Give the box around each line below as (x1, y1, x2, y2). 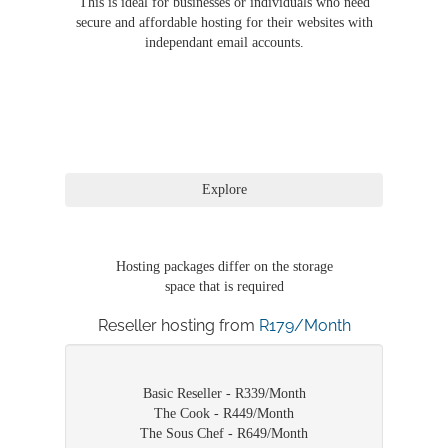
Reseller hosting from (97, 316, 259, 336)
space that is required (164, 279, 284, 295)
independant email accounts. (144, 35, 304, 51)
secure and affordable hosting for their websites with (75, 15, 373, 31)
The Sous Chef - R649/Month (140, 426, 308, 442)
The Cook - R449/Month (154, 406, 294, 422)
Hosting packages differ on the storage (115, 259, 333, 275)
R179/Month (258, 316, 351, 336)
